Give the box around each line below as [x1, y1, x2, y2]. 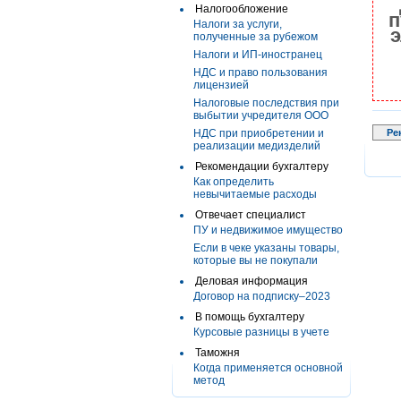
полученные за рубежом [193, 30, 318, 43]
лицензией [193, 79, 249, 91]
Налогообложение [195, 3, 288, 15]
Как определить [193, 175, 274, 188]
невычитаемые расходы [193, 188, 317, 200]
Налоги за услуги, [193, 18, 282, 30]
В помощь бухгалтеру [195, 311, 304, 323]
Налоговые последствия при [193, 97, 339, 109]
